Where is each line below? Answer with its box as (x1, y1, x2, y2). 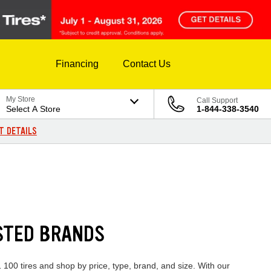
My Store (6, 95, 36, 104)
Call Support (197, 96, 238, 105)
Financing (56, 59, 99, 70)
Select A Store (6, 104, 61, 114)
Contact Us (123, 59, 171, 70)
